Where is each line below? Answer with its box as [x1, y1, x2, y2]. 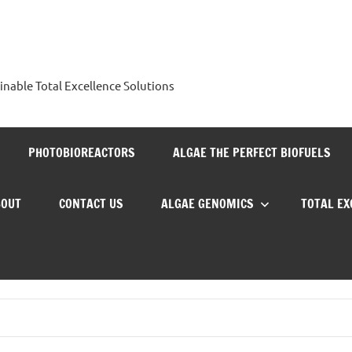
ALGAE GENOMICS [161, 195, 254, 213]
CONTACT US [59, 195, 123, 213]
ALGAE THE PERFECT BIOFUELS [173, 144, 331, 162]
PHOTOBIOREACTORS [28, 144, 135, 162]
